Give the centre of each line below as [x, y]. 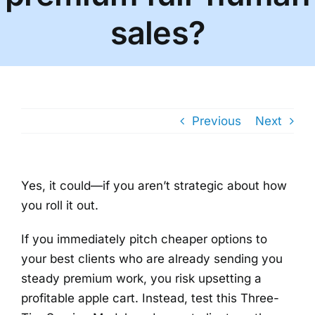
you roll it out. [60, 206]
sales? [157, 33]
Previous [217, 121]
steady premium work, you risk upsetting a [141, 279]
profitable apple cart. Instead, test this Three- [150, 298]
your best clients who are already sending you [152, 259]
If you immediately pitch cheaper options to [144, 239]
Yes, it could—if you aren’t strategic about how [154, 186]
